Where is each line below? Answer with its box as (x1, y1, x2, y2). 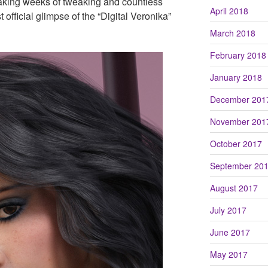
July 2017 (209, 203, 246, 216)
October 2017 (209, 137, 262, 150)
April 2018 (209, 4, 248, 17)
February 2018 (209, 48, 266, 61)
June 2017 (209, 226, 250, 238)
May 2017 (209, 248, 248, 260)
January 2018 (209, 71, 262, 83)
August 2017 (209, 181, 258, 194)
